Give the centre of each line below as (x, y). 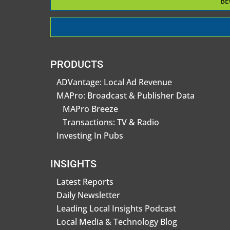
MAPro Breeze (90, 109)
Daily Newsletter (88, 195)
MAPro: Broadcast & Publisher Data (126, 95)
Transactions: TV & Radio (111, 122)
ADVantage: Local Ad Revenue (114, 82)
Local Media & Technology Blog (117, 222)
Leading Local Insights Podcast (116, 208)
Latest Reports (85, 181)
